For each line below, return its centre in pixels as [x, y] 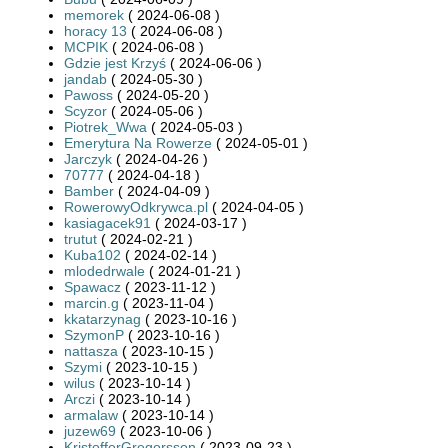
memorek [94, 14]
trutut [80, 238]
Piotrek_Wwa [105, 126]
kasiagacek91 [107, 222]
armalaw [91, 414]
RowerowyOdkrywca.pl [136, 206]
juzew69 [90, 430]
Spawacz [92, 286]
